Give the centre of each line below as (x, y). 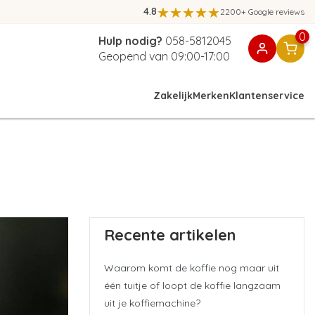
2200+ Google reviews (262, 11)
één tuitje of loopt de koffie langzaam (192, 285)
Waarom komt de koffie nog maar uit (192, 268)
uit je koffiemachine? (152, 303)
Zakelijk (173, 95)
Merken (211, 95)
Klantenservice (266, 95)
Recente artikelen (170, 235)
